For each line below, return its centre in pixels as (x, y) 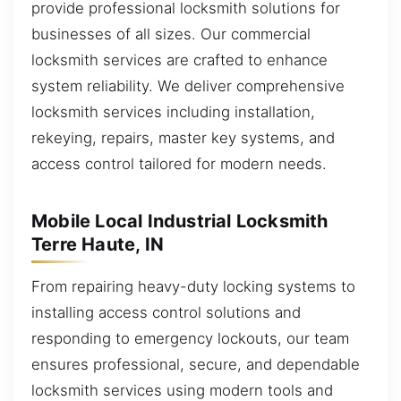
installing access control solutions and (166, 313)
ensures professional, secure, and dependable (196, 365)
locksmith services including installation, (173, 112)
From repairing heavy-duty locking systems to (193, 287)
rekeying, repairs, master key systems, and (183, 138)
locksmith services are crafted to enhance (179, 60)
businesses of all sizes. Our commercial (171, 34)
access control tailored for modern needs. (179, 164)
